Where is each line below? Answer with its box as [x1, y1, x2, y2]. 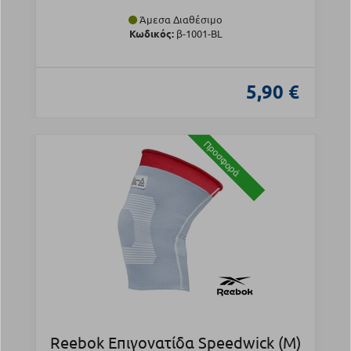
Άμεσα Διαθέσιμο [137, 13, 223, 27]
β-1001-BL [173, 27, 223, 41]
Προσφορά [201, 137, 244, 179]
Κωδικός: [128, 27, 174, 41]
